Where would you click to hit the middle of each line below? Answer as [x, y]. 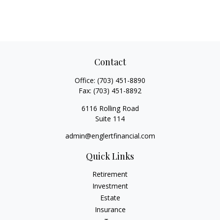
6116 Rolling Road [110, 108]
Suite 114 [110, 119]
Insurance [110, 209]
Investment [110, 186]
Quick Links [110, 156]
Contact [110, 62]
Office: [86, 80]
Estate [110, 198]
